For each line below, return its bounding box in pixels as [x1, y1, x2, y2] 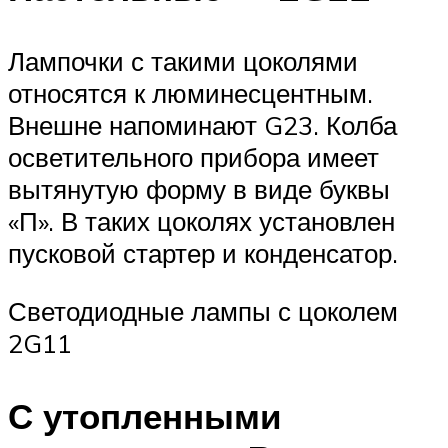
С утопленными [8, 393, 282, 438]
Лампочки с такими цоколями [8, 44, 358, 77]
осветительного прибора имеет [8, 140, 379, 173]
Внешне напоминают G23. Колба [8, 108, 397, 141]
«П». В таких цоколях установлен [8, 204, 395, 237]
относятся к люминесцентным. [8, 76, 373, 109]
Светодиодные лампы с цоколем [8, 294, 398, 327]
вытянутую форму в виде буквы [8, 172, 390, 205]
